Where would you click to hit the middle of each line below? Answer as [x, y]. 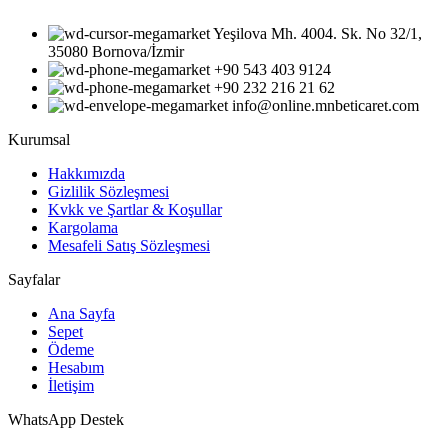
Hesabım [76, 368]
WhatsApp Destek [66, 420]
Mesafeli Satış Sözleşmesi [129, 246]
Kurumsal [39, 140]
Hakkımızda [86, 174]
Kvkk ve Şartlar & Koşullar [135, 210]
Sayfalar [34, 280]
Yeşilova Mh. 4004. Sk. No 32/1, [317, 34]
